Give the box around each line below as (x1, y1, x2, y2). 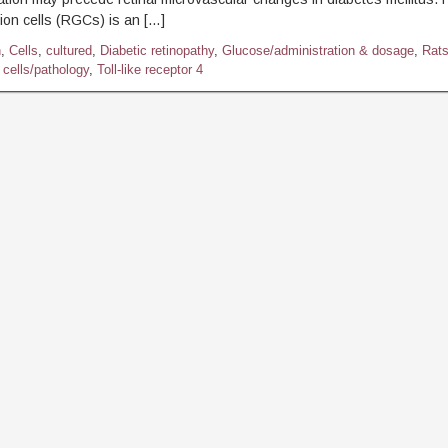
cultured (45, 43, 92, 58)
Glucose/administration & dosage (221, 43, 414, 58)
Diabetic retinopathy (99, 43, 214, 58)
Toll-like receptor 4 (96, 62, 203, 77)
